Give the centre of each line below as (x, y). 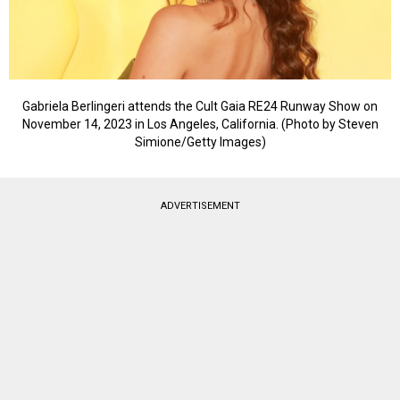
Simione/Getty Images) (200, 142)
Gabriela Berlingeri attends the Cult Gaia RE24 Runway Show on (200, 107)
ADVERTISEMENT (200, 206)
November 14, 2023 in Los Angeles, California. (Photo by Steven (200, 125)
